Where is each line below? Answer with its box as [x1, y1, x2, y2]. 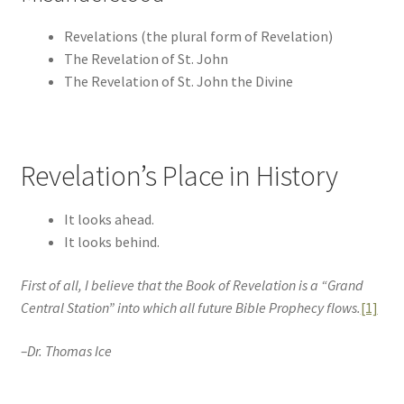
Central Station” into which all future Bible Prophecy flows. [20, 298, 361, 317]
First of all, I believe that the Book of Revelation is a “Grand [20, 276, 363, 295]
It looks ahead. [63, 210, 154, 229]
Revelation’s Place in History [20, 158, 338, 195]
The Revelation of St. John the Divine [63, 71, 293, 90]
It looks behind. [63, 233, 160, 252]
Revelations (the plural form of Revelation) [63, 26, 333, 45]
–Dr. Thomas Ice [20, 341, 112, 360]
